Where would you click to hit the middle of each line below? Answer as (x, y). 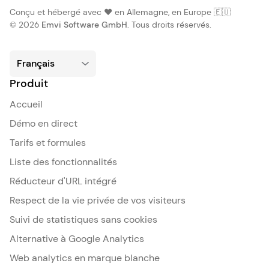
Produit (29, 83)
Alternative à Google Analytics (77, 239)
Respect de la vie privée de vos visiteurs (98, 200)
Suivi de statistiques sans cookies (83, 219)
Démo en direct (44, 123)
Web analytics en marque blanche (85, 258)
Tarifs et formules (48, 143)
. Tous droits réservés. (169, 25)
